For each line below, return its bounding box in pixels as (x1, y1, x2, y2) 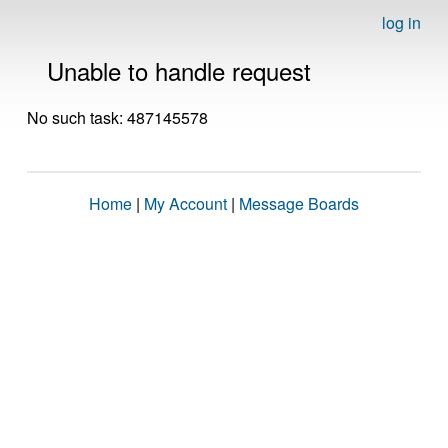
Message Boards (239, 192, 359, 215)
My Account (144, 192, 227, 215)
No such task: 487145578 (27, 106, 208, 129)
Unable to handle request (47, 53, 311, 88)
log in (382, 11, 421, 34)
